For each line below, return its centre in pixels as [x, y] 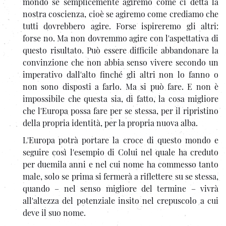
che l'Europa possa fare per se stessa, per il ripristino [121, 110]
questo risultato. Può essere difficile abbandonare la [121, 50]
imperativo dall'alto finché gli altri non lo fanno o [121, 74]
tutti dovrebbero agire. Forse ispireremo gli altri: [121, 26]
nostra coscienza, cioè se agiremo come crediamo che [121, 14]
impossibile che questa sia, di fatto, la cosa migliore [121, 98]
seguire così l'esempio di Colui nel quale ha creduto [121, 152]
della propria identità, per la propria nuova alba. [110, 123]
